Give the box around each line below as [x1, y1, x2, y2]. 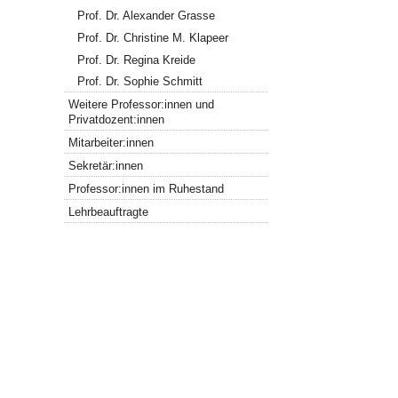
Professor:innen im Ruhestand [68, 181, 225, 195]
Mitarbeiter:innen [68, 136, 155, 150]
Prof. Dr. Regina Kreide [77, 52, 196, 67]
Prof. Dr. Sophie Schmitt [77, 75, 203, 89]
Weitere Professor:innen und [68, 98, 215, 112]
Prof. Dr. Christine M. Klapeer [77, 30, 229, 44]
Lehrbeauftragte [68, 204, 149, 219]
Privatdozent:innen [68, 113, 165, 127]
